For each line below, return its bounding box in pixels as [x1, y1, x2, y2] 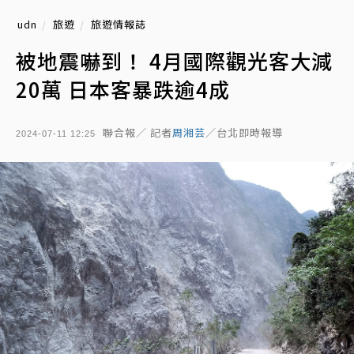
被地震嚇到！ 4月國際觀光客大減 [16, 46, 333, 75]
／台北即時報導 [205, 125, 283, 140]
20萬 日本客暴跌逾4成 [16, 74, 230, 104]
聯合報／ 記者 [103, 125, 172, 140]
